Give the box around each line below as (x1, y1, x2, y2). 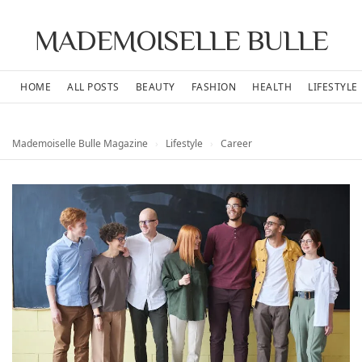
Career (218, 137, 252, 150)
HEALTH (252, 80, 292, 94)
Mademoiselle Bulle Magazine (12, 137, 148, 150)
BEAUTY (135, 80, 175, 94)
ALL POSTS (67, 80, 120, 94)
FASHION (191, 80, 236, 94)
